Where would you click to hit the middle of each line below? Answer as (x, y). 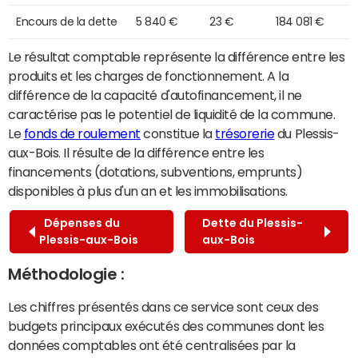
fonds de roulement (82, 133)
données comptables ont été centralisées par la (152, 345)
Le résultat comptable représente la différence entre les (177, 56)
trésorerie (245, 133)
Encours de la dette (67, 21)
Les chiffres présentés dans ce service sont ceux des (163, 306)
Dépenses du (80, 223)
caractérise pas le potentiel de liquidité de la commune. (172, 114)
